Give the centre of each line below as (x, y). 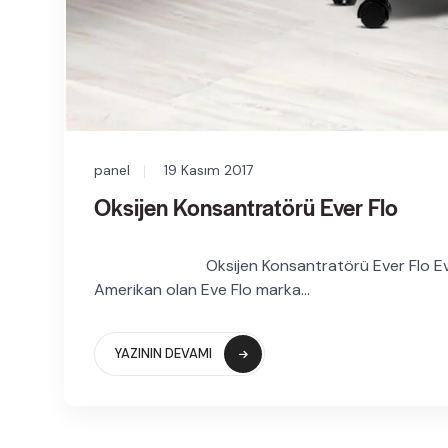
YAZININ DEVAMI (163, 353)
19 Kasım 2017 (208, 169)
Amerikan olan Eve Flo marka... (202, 289)
